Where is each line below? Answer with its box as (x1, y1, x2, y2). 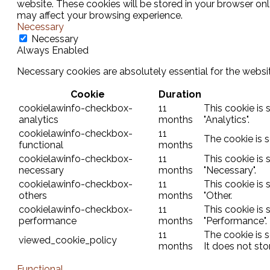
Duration (159, 89, 201, 101)
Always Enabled (17, 45, 89, 57)
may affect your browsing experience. (17, 10, 183, 22)
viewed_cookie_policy (19, 234, 117, 246)
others (19, 190, 47, 202)
